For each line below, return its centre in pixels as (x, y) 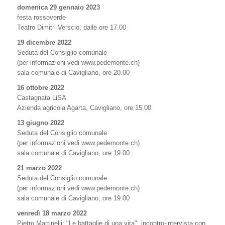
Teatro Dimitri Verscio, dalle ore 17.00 (72, 27)
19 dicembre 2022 (44, 42)
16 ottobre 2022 (41, 88)
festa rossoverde (41, 17)
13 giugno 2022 (41, 123)
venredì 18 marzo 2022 (52, 213)
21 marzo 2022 (39, 168)
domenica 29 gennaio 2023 (59, 7)
